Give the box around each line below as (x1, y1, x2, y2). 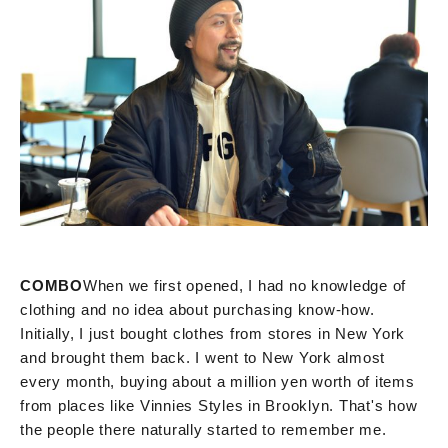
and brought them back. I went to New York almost (20, 348, 385, 366)
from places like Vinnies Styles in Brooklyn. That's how (20, 396, 418, 414)
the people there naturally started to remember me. (20, 420, 387, 438)
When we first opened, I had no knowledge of (82, 276, 406, 294)
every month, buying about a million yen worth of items (20, 372, 415, 390)
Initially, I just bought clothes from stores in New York (20, 324, 405, 342)
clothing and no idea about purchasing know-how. (20, 300, 375, 318)
